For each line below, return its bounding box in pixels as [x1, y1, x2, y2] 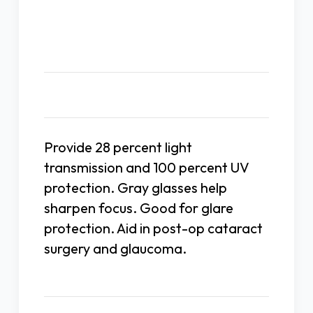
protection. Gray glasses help [44, 179, 227, 197]
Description [125, 88, 188, 102]
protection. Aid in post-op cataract [44, 219, 263, 238]
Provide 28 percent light [44, 138, 192, 156]
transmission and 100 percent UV [44, 159, 249, 177]
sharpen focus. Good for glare [44, 199, 233, 217]
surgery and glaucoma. [44, 240, 187, 258]
